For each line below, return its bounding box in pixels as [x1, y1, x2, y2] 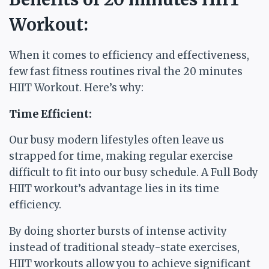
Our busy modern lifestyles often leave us [9, 133, 224, 147]
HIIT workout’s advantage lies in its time [9, 182, 219, 195]
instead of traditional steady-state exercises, [9, 241, 240, 254]
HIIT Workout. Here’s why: [9, 81, 144, 94]
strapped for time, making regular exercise [9, 150, 233, 163]
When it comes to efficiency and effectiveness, [9, 49, 249, 62]
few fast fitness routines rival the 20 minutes [9, 65, 243, 78]
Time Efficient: [9, 107, 94, 121]
